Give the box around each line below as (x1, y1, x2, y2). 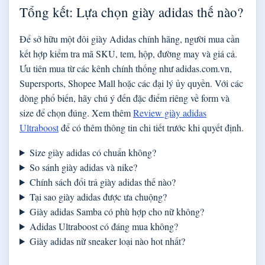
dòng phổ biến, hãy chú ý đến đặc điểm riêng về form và (20, 91, 230, 104)
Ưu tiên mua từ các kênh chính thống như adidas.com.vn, (20, 62, 232, 75)
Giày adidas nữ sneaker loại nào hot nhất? (29, 234, 185, 247)
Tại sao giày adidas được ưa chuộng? (29, 190, 167, 203)
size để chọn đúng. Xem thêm (20, 106, 133, 119)
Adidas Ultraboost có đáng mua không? (29, 219, 178, 232)
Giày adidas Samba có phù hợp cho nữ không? (29, 205, 204, 218)
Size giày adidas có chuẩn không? (29, 146, 156, 159)
